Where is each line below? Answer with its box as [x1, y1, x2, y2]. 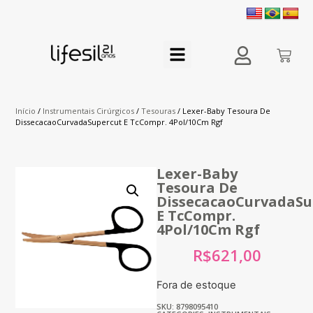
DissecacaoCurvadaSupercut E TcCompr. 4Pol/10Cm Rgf [15, 117, 224, 128]
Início [15, 105, 36, 117]
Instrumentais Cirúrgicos [43, 105, 135, 117]
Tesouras [141, 105, 176, 117]
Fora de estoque [156, 278, 236, 291]
